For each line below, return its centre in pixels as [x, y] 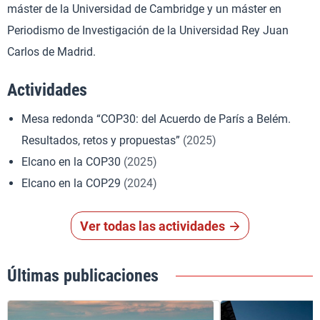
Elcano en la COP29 [72, 183]
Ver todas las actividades [153, 226]
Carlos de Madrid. [51, 52]
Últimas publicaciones [83, 276]
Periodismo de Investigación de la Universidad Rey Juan [148, 30]
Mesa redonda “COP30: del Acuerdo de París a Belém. [156, 119]
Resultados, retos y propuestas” [102, 140]
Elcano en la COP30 [72, 162]
